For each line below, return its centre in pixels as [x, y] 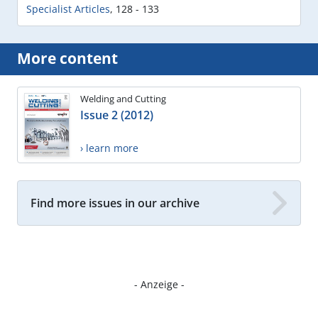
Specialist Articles [68, 9]
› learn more [109, 148]
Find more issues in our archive [115, 203]
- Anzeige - [159, 284]
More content [67, 59]
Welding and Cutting [123, 99]
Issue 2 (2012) [117, 115]
